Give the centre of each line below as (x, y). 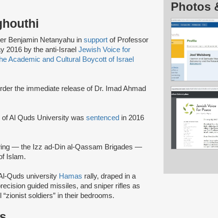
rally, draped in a (109, 176)
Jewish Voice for (104, 49)
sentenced (103, 118)
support (97, 40)
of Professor (129, 40)
